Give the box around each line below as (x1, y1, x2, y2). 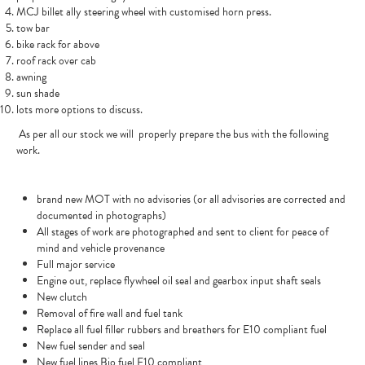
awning (16, 68, 46, 86)
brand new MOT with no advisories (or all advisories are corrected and (37, 191, 345, 208)
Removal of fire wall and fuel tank (37, 305, 185, 322)
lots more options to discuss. (16, 101, 145, 118)
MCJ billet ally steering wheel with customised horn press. (16, 3, 274, 20)
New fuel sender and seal (37, 337, 145, 354)
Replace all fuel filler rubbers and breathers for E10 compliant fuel (37, 321, 329, 338)
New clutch (37, 288, 90, 306)
